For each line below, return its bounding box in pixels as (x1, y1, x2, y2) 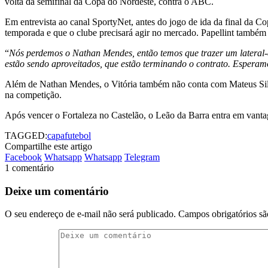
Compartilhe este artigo (5, 141, 92, 151)
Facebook (5, 151, 42, 162)
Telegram (124, 151, 160, 162)
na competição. (5, 89, 62, 100)
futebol (65, 130, 91, 141)
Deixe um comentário (5, 184, 109, 197)
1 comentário (5, 162, 54, 173)
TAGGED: (5, 130, 47, 141)
